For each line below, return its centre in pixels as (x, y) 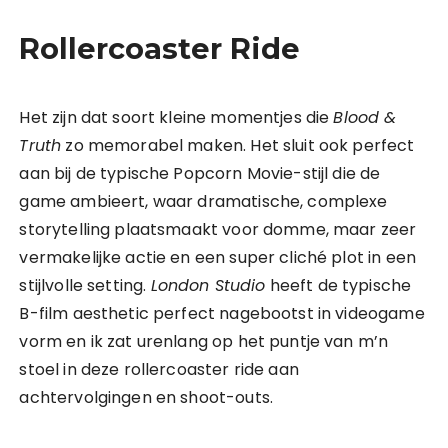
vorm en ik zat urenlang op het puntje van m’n (204, 341)
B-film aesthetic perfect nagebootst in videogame (222, 313)
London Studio (208, 285)
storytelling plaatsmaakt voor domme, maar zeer (218, 229)
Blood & (365, 117)
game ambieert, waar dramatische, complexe (203, 201)
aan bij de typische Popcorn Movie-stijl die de (200, 173)
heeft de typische (338, 285)
